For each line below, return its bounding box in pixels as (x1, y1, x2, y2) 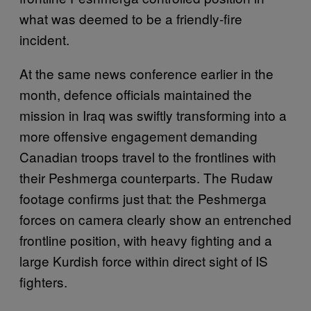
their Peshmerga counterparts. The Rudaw (19, 167, 273, 187)
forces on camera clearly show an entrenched (19, 209, 292, 228)
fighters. (19, 271, 67, 291)
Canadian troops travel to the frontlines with (19, 146, 276, 166)
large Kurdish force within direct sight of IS (19, 251, 268, 270)
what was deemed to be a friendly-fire (19, 8, 242, 28)
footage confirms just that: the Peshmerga (19, 188, 267, 208)
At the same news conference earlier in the (19, 63, 274, 83)
